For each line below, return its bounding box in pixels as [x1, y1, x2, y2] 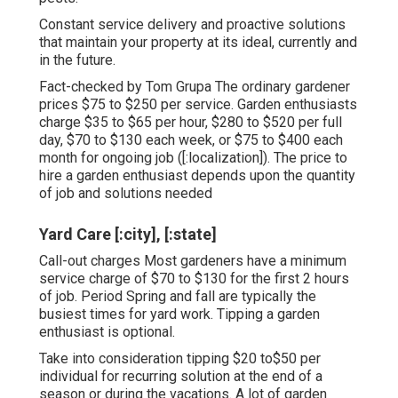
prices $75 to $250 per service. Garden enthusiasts [39, 95, 357, 113]
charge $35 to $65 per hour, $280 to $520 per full [39, 113, 342, 131]
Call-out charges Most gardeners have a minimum [39, 251, 346, 269]
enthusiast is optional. [39, 322, 175, 340]
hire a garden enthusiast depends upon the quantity [39, 166, 355, 184]
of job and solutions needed [39, 184, 212, 202]
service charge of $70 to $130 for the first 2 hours [39, 269, 349, 287]
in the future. [39, 51, 115, 68]
